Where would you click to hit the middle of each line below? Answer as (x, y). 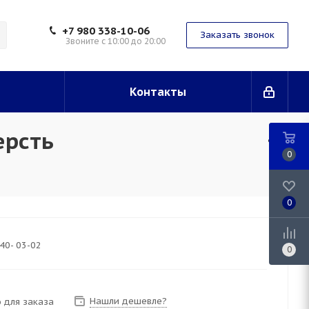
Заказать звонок (237, 35)
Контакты (158, 92)
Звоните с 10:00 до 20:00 (116, 41)
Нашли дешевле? (128, 301)
